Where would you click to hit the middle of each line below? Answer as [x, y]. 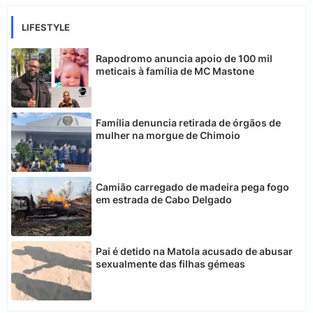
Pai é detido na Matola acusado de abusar [194, 252]
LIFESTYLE [46, 28]
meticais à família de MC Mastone [175, 71]
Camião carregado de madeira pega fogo [192, 187]
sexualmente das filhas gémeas [170, 264]
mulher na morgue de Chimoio [168, 136]
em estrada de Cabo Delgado [164, 200]
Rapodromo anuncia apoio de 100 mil [184, 59]
